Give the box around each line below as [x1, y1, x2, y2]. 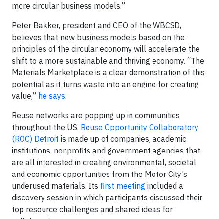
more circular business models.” [12, 1, 125, 11]
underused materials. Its [12, 181, 100, 191]
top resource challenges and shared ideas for [12, 204, 173, 214]
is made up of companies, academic [59, 134, 186, 144]
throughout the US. [12, 122, 81, 132]
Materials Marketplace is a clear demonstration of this [12, 67, 205, 77]
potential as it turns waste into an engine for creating [12, 79, 199, 89]
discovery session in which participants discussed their [12, 193, 202, 202]
